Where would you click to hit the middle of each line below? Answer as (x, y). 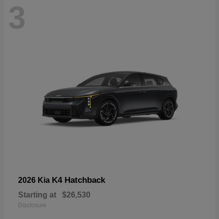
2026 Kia (35, 180)
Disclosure (32, 205)
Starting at (37, 195)
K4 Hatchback (78, 180)
